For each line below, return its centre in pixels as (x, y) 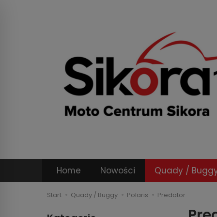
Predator (171, 195)
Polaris (138, 195)
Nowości (118, 170)
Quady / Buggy (94, 195)
